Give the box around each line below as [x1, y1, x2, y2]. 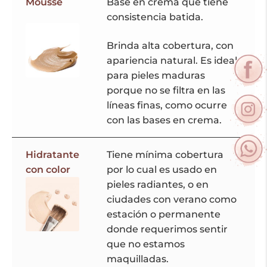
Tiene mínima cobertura [106, 149, 223, 161]
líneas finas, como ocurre [106, 99, 227, 111]
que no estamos [106, 238, 185, 250]
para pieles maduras [106, 69, 205, 81]
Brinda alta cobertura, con [106, 39, 234, 51]
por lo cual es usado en [106, 164, 217, 176]
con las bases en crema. [106, 114, 222, 126]
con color [25, 164, 70, 176]
